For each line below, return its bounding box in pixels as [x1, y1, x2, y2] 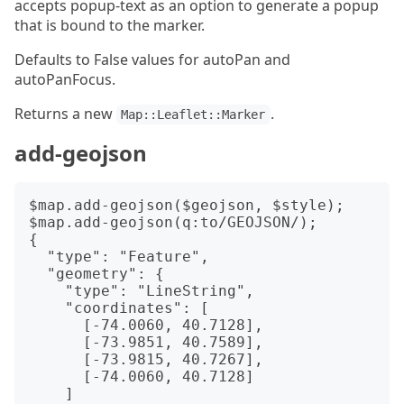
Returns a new [14, 104, 116, 124]
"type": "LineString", [29, 282, 65, 300]
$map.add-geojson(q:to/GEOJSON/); [29, 214, 317, 232]
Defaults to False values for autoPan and [14, 50, 290, 70]
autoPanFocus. [14, 69, 115, 90]
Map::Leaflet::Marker [121, 107, 266, 123]
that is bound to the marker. [14, 15, 205, 36]
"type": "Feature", [29, 248, 47, 266]
